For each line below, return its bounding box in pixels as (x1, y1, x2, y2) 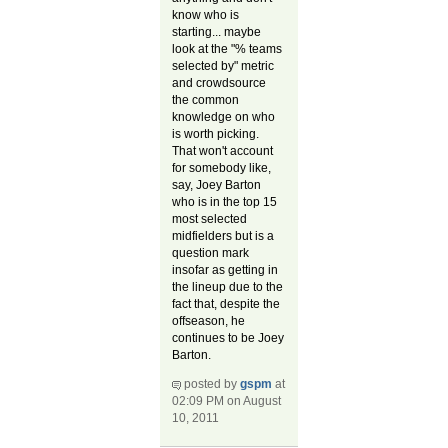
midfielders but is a (172, 229, 275, 244)
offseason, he (172, 314, 246, 329)
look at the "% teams (172, 42, 283, 57)
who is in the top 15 (172, 195, 278, 210)
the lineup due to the (172, 280, 284, 295)
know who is (172, 8, 240, 23)
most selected (172, 212, 248, 227)
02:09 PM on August (172, 394, 282, 409)
